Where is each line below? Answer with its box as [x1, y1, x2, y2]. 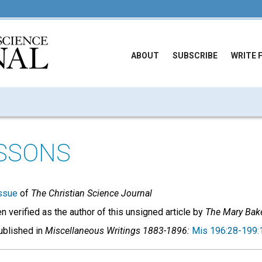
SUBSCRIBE [173, 51, 218, 60]
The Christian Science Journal [31, 188, 152, 199]
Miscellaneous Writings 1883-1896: [45, 225, 192, 236]
